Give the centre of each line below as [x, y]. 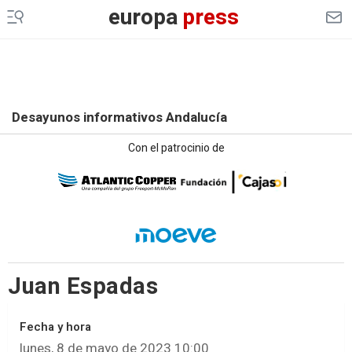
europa [143, 18]
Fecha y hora [55, 327]
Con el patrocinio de [176, 148]
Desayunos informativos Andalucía [119, 117]
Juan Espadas [83, 287]
